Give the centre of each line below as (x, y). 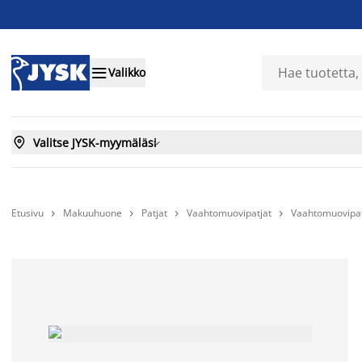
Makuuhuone (93, 213)
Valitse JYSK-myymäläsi (95, 142)
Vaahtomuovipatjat (229, 213)
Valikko (127, 73)
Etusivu (27, 213)
